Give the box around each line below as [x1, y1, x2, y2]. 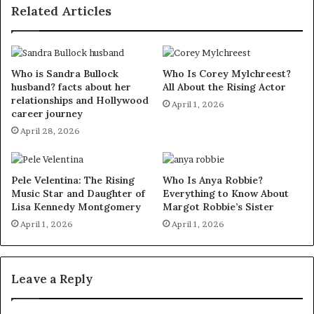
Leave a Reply [11, 271, 93, 287]
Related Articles [11, 3, 111, 20]
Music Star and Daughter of [11, 187, 145, 200]
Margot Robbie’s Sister [163, 200, 274, 214]
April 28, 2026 [20, 125, 80, 137]
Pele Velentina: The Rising [11, 174, 135, 187]
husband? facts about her [11, 81, 131, 94]
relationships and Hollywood [11, 94, 149, 107]
